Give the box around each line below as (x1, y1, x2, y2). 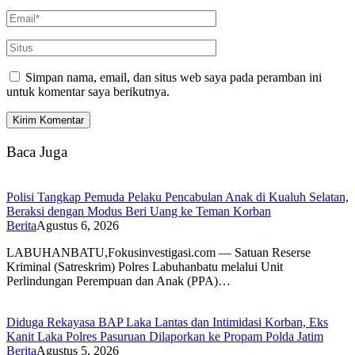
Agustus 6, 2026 (36, 218, 119, 232)
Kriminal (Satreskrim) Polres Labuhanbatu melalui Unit (6, 259, 283, 273)
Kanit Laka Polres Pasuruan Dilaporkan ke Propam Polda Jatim (6, 329, 323, 343)
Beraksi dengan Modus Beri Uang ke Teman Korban (6, 204, 271, 218)
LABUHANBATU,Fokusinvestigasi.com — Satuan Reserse (6, 245, 311, 259)
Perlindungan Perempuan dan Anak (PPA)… (6, 273, 231, 288)
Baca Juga (6, 143, 67, 160)
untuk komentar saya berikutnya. (6, 85, 170, 99)
